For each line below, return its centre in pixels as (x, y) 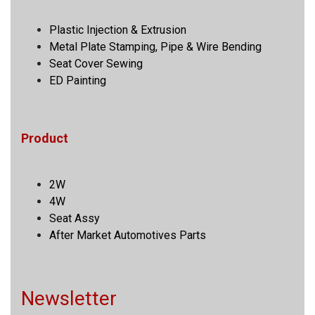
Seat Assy (75, 218)
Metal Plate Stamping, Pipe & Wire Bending (155, 46)
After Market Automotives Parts (128, 235)
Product (45, 138)
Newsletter (69, 298)
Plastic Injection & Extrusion (118, 30)
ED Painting (78, 80)
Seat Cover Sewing (96, 63)
